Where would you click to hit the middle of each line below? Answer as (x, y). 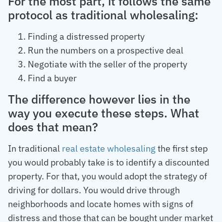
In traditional (35, 149)
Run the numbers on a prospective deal (106, 50)
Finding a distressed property (86, 36)
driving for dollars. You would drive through (94, 190)
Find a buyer (52, 78)
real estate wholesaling (109, 149)
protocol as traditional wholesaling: (103, 15)
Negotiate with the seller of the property (108, 64)
